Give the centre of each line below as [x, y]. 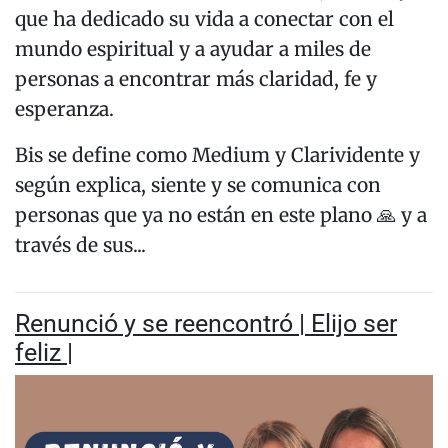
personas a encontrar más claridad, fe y [196, 79]
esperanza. [67, 109]
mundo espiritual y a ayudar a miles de [193, 49]
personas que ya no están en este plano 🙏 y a [221, 215]
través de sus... [80, 245]
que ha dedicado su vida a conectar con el [204, 19]
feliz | [44, 353]
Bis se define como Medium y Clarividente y [217, 155]
